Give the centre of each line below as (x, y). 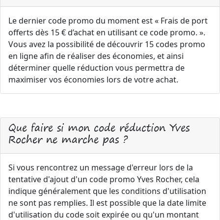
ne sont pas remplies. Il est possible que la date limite (107, 203)
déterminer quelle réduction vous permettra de (96, 68)
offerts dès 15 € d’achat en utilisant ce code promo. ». (107, 32)
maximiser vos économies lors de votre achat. (93, 80)
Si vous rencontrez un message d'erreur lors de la (101, 167)
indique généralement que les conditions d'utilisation (107, 191)
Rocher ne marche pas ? (68, 139)
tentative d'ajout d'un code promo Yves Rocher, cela (104, 179)
